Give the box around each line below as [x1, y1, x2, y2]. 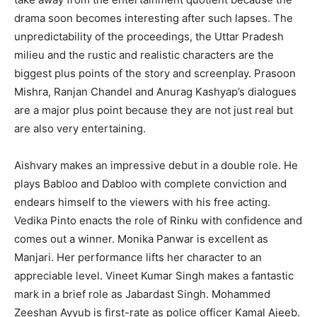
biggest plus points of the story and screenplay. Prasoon [14, 66, 296, 80]
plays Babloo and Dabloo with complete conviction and [14, 176, 287, 190]
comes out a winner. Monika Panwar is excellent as [14, 231, 268, 246]
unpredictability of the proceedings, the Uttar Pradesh [14, 29, 284, 43]
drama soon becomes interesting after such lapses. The [14, 11, 293, 25]
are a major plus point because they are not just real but [14, 103, 293, 117]
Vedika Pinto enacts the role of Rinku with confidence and [14, 213, 302, 227]
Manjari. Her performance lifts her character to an [14, 250, 262, 264]
